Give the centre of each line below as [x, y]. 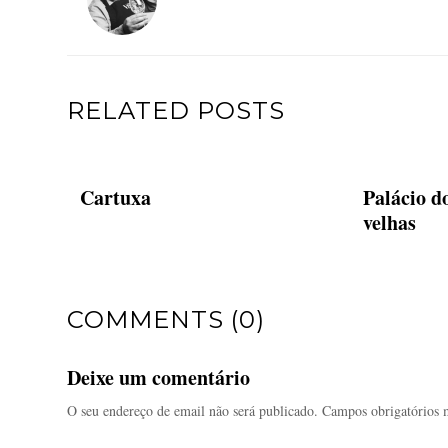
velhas [389, 222]
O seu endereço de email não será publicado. [193, 410]
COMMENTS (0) [166, 319]
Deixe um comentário [159, 377]
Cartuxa [115, 197]
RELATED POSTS [176, 110]
